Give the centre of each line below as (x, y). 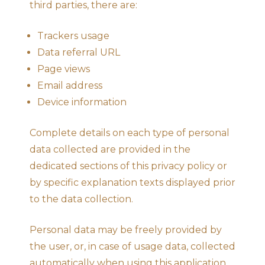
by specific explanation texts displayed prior (132, 182)
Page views (64, 69)
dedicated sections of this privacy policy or (128, 166)
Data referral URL (79, 52)
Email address (70, 85)
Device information (82, 102)
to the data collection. (81, 199)
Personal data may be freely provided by (126, 230)
